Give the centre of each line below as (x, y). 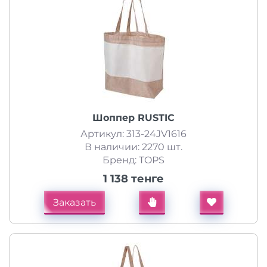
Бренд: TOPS (133, 160)
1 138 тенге (133, 179)
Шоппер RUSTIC (133, 118)
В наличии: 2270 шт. (133, 147)
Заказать (74, 202)
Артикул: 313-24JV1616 (133, 134)
